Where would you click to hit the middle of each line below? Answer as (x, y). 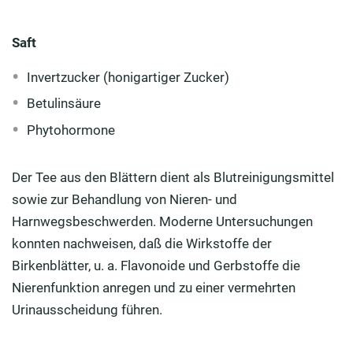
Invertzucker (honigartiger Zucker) (128, 77)
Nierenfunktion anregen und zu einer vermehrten (154, 287)
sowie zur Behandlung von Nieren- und (124, 199)
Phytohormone (71, 130)
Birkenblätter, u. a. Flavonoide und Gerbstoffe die (156, 265)
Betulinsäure (64, 104)
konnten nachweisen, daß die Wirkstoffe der (142, 243)
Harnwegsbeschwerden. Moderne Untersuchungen (162, 221)
